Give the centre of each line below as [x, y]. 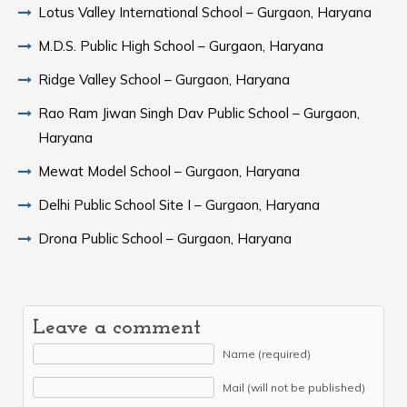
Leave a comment [117, 328]
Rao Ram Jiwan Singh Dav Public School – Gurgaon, [199, 113]
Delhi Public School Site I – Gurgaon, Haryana [179, 205]
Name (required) [267, 354]
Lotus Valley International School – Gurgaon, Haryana [205, 12]
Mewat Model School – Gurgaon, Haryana [169, 171]
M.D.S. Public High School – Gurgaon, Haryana [181, 46]
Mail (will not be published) [294, 387]
